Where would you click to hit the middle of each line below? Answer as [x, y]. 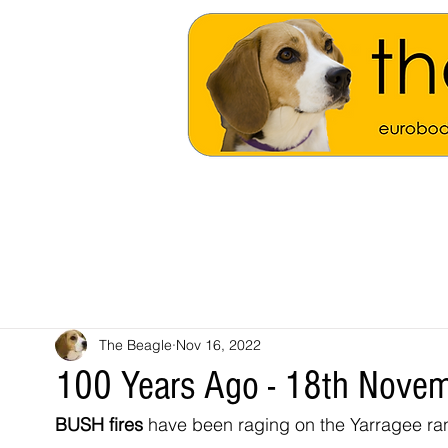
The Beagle [135, 344]
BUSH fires [99, 424]
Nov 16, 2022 [218, 344]
